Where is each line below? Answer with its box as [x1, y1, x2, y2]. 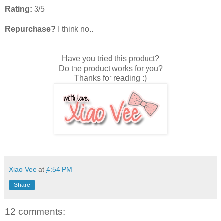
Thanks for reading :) [74, 74, 147, 82]
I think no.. [56, 24, 93, 33]
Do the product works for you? [58, 64, 163, 73]
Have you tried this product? [62, 54, 159, 63]
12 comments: [5, 206, 65, 217]
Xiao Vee [9, 165, 37, 173]
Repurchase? [5, 24, 56, 33]
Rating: [5, 4, 32, 13]
